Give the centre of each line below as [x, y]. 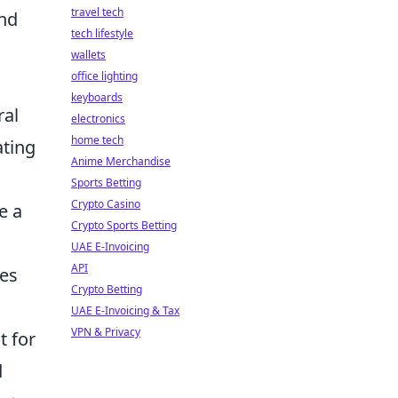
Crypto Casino [106, 204]
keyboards [97, 97]
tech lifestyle [102, 33]
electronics [98, 119]
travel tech [97, 12]
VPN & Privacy [106, 332]
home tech [97, 140]
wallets [88, 55]
